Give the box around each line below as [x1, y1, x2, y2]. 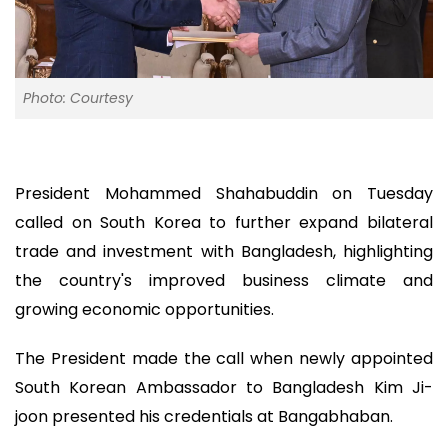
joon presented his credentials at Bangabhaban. [15, 404, 393, 428]
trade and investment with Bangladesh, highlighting [15, 240, 433, 264]
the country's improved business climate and [15, 269, 433, 293]
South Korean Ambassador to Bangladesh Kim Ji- [15, 375, 433, 399]
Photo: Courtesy [23, 88, 133, 109]
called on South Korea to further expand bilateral [15, 211, 433, 235]
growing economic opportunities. [15, 298, 274, 322]
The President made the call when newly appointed [15, 346, 433, 370]
